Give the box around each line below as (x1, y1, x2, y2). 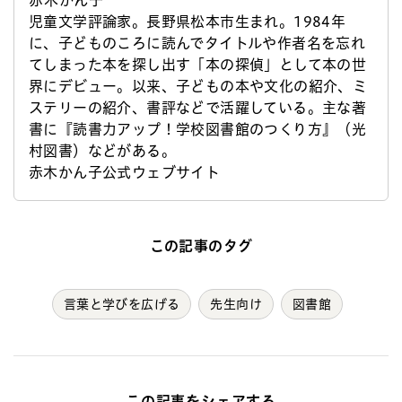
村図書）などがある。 (29, 143, 176, 158)
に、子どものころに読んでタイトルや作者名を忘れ (29, 35, 366, 50)
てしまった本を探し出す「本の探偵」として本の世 (29, 57, 367, 72)
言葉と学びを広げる (63, 297, 180, 310)
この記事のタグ (149, 238, 253, 253)
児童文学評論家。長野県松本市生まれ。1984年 (29, 13, 346, 29)
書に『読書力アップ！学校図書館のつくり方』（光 (29, 121, 367, 136)
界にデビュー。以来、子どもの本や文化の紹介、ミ (29, 78, 368, 93)
